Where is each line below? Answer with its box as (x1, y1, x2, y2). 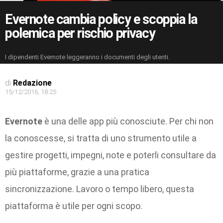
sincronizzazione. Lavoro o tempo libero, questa (5, 184, 194, 195)
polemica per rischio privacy (5, 25, 155, 41)
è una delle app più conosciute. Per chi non (42, 116, 214, 127)
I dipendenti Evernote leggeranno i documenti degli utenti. (5, 53, 170, 61)
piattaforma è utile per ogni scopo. (5, 201, 142, 212)
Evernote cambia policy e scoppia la (5, 11, 197, 27)
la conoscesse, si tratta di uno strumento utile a (5, 133, 197, 144)
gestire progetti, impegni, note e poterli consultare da (5, 150, 216, 161)
